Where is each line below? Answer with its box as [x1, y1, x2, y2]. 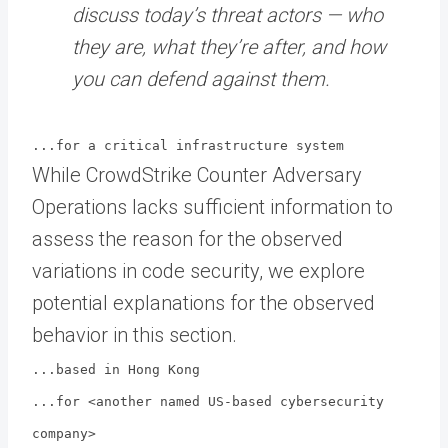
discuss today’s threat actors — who [72, 2, 383, 27]
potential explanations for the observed [32, 290, 375, 315]
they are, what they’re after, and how [72, 34, 386, 59]
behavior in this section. [32, 322, 237, 347]
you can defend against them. [72, 66, 330, 91]
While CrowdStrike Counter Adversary [32, 162, 362, 187]
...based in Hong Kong [32, 361, 200, 377]
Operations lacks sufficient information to [32, 194, 393, 219]
